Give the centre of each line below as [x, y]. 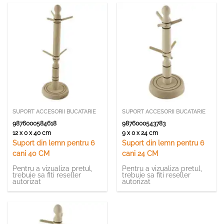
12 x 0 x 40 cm [33, 133]
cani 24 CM [140, 154]
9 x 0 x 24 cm [141, 133]
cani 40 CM [31, 154]
